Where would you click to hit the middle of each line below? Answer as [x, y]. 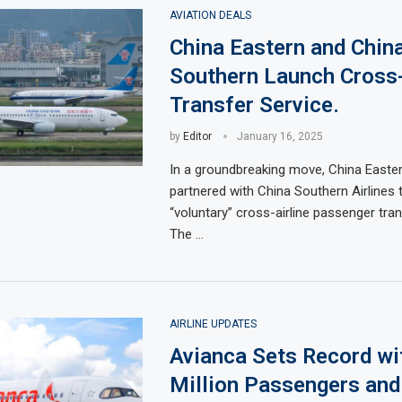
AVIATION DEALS [210, 15]
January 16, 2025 [280, 136]
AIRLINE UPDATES [213, 324]
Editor [197, 136]
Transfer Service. [254, 105]
